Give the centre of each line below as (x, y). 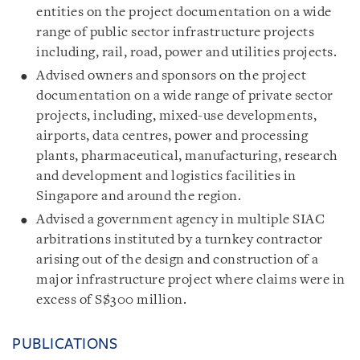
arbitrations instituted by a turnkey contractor (180, 239)
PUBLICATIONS (65, 344)
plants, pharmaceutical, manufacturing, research (187, 156)
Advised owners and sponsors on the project (171, 76)
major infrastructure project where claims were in (191, 280)
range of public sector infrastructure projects (175, 32)
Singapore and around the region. (139, 196)
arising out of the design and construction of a (178, 260)
